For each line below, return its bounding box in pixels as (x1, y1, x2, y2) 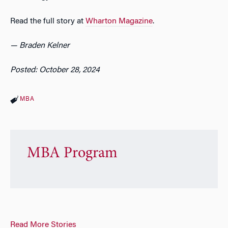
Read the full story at (10, 17, 85, 25)
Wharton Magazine (85, 17, 153, 25)
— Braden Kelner (10, 41, 70, 50)
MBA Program (26, 146, 118, 162)
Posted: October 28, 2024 (10, 66, 100, 74)
